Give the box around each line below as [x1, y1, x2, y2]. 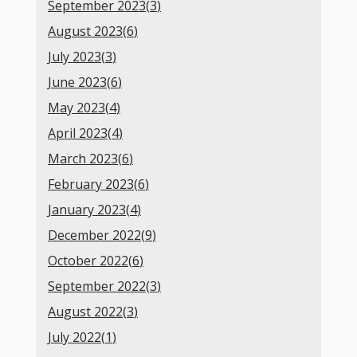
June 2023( [48, 73, 111, 92]
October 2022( [48, 252, 132, 270]
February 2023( [48, 175, 138, 194]
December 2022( [48, 226, 145, 245]
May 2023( [48, 99, 109, 117]
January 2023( [48, 201, 130, 219]
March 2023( [48, 150, 122, 168]
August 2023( [48, 22, 127, 41]
